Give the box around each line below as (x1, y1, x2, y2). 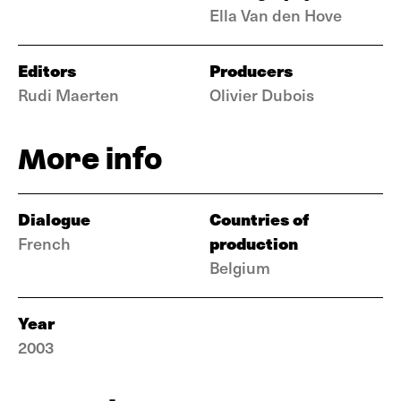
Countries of (209, 207, 309, 231)
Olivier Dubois (209, 83, 314, 106)
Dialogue (18, 207, 90, 231)
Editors (18, 58, 76, 82)
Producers (209, 58, 293, 82)
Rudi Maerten (18, 83, 119, 106)
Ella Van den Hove (209, 4, 342, 26)
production (209, 231, 298, 255)
